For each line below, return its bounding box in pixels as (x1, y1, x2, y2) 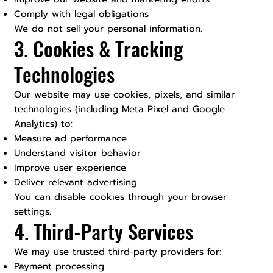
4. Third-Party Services (14, 216, 194, 247)
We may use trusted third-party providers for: (14, 245, 222, 259)
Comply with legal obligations (14, 7, 149, 21)
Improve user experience (14, 161, 127, 175)
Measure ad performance (14, 132, 127, 146)
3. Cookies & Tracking (14, 34, 183, 64)
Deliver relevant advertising (14, 175, 138, 190)
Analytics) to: (14, 117, 73, 131)
